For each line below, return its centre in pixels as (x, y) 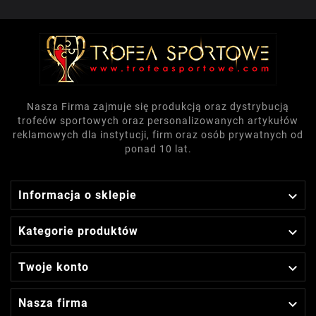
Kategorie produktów (78, 231)
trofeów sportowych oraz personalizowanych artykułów (158, 121)
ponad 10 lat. (158, 149)
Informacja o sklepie (78, 195)
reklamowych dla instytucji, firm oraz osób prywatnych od (158, 135)
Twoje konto (54, 267)
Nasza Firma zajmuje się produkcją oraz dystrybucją (158, 107)
